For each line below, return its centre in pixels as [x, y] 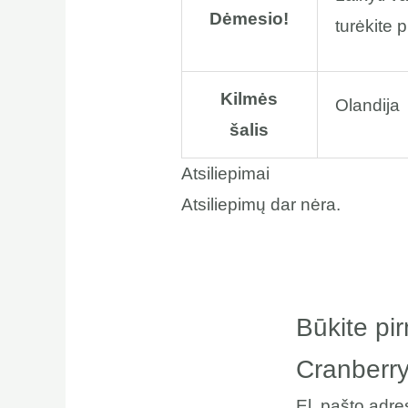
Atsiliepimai [225, 173]
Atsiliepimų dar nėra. [260, 204]
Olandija [367, 105]
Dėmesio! [250, 18]
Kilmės [250, 98]
